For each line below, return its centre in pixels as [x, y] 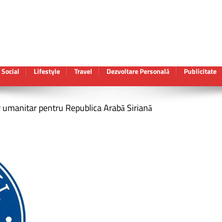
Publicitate [200, 71]
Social [10, 71]
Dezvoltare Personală [138, 71]
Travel [83, 71]
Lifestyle [47, 71]
